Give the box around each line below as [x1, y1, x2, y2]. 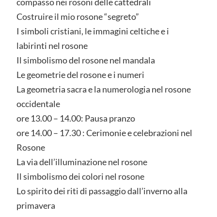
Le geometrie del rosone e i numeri [16, 69, 144, 80]
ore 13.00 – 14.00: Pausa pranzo [16, 112, 135, 124]
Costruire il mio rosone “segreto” [16, 11, 139, 22]
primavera [16, 200, 55, 211]
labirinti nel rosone [16, 40, 88, 51]
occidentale [16, 98, 60, 109]
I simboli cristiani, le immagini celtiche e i [16, 25, 169, 36]
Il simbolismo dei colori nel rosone [16, 170, 144, 182]
